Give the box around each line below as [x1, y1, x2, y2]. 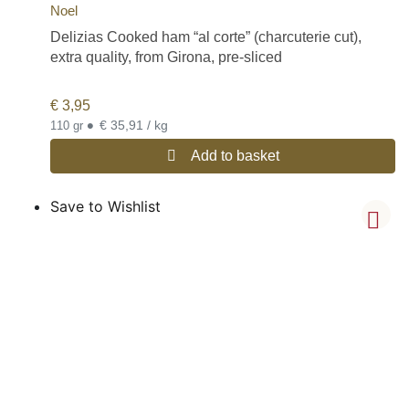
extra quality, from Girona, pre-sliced [50, 48, 282, 65]
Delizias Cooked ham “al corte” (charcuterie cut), [50, 28, 362, 45]
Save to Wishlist [50, 196, 161, 215]
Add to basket [190, 147, 279, 163]
